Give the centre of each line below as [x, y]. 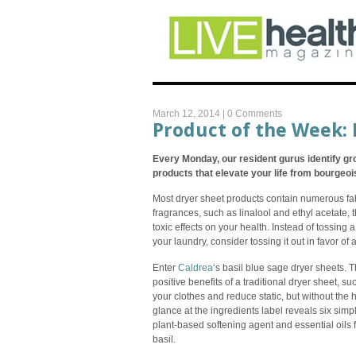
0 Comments [255, 114]
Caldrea [195, 267]
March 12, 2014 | [190, 114]
